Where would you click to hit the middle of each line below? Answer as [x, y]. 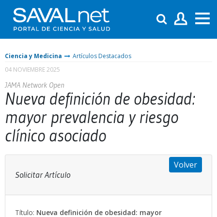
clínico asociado [55, 135]
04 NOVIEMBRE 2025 [32, 69]
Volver [186, 164]
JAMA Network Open [35, 85]
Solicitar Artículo [43, 175]
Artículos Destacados [102, 56]
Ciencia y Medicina [33, 56]
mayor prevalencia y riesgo [92, 117]
